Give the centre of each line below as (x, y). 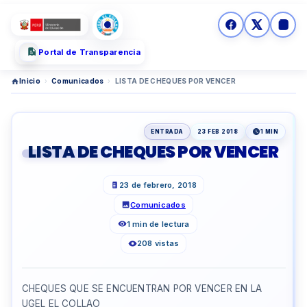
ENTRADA (167, 132)
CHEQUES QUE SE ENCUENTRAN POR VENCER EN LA (142, 288)
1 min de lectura (158, 224)
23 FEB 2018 (218, 132)
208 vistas (158, 244)
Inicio (30, 81)
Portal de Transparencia (89, 52)
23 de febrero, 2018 (158, 185)
